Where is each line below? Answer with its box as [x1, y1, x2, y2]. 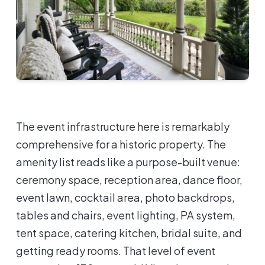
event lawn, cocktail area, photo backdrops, [16, 190, 235, 204]
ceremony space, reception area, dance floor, [16, 172, 243, 186]
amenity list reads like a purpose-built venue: [16, 154, 241, 169]
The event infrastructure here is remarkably [16, 119, 230, 133]
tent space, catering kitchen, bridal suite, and [16, 225, 243, 240]
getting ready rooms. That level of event [16, 243, 216, 257]
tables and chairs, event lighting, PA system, [16, 208, 236, 222]
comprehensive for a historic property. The [16, 137, 227, 151]
